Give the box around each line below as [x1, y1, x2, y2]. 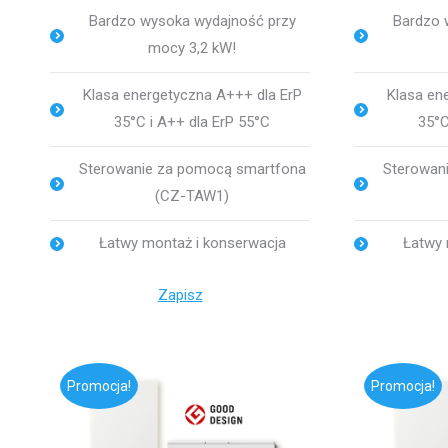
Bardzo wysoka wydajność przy [88, 12, 296, 31]
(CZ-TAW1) [155, 187, 230, 206]
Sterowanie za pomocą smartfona [78, 160, 306, 179]
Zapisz [157, 286, 203, 305]
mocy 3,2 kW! [148, 39, 237, 58]
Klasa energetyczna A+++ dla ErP [82, 86, 302, 105]
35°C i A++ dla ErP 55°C [114, 113, 271, 132]
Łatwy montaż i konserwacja [98, 234, 286, 253]
